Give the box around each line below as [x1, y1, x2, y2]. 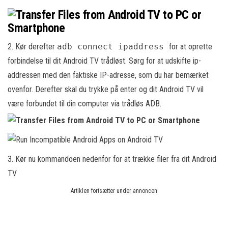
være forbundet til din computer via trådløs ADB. [8, 99, 161, 108]
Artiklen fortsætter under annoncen [71, 187, 157, 194]
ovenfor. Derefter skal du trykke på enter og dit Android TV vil [8, 84, 204, 94]
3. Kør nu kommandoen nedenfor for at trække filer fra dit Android [8, 154, 216, 164]
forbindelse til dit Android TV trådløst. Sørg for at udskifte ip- [8, 56, 201, 66]
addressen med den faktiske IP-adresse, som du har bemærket [8, 70, 209, 80]
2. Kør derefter [8, 42, 57, 51]
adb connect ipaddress [57, 42, 169, 51]
